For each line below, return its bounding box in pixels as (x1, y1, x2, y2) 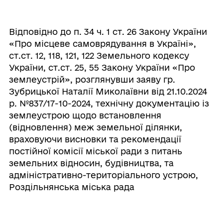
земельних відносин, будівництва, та (8, 158, 174, 168)
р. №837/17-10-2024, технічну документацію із (8, 98, 209, 108)
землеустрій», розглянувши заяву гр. (8, 74, 175, 84)
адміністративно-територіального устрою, (8, 170, 198, 180)
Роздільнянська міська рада (8, 182, 134, 192)
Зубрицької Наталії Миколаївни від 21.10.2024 (8, 86, 207, 96)
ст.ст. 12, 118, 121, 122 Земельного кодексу (8, 50, 189, 60)
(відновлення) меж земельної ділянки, (8, 122, 182, 132)
